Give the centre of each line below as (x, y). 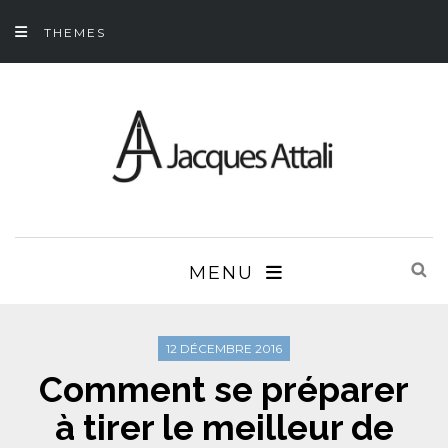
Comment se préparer (224, 389)
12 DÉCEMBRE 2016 (224, 348)
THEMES (75, 32)
